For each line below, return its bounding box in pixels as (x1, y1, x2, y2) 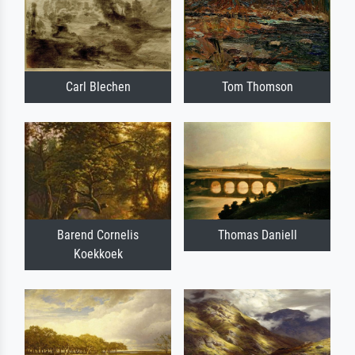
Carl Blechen (65, 79, 131, 95)
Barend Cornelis (57, 227, 139, 243)
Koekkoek (73, 246, 123, 262)
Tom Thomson (221, 79, 293, 95)
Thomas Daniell (217, 227, 297, 243)
